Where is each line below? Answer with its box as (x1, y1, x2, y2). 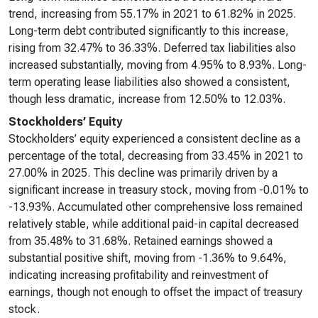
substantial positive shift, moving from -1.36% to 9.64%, (9, 251, 287, 265)
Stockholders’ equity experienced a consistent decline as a (9, 132, 300, 146)
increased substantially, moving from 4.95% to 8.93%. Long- (9, 58, 307, 72)
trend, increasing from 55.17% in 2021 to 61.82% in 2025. (9, 7, 296, 21)
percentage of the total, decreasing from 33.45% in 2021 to (9, 149, 303, 163)
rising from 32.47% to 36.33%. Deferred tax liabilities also (9, 41, 296, 55)
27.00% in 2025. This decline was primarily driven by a (9, 166, 278, 180)
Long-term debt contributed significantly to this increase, (9, 24, 289, 38)
